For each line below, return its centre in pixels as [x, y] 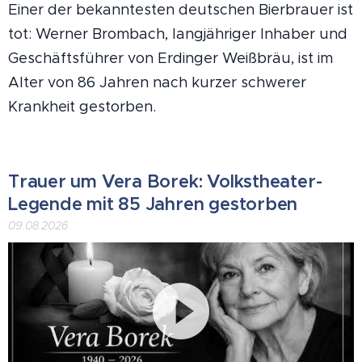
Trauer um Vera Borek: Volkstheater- [165, 182]
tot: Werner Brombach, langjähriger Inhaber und [178, 34]
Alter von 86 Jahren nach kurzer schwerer [157, 83]
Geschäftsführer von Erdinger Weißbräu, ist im [170, 59]
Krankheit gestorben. [82, 107]
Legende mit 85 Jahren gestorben [153, 204]
